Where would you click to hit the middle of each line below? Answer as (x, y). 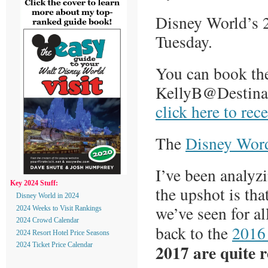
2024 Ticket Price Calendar (54, 245)
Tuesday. (184, 42)
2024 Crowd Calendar (48, 220)
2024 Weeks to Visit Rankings (59, 208)
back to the (194, 233)
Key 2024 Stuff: (34, 183)
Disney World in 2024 (48, 195)
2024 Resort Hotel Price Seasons (63, 232)
